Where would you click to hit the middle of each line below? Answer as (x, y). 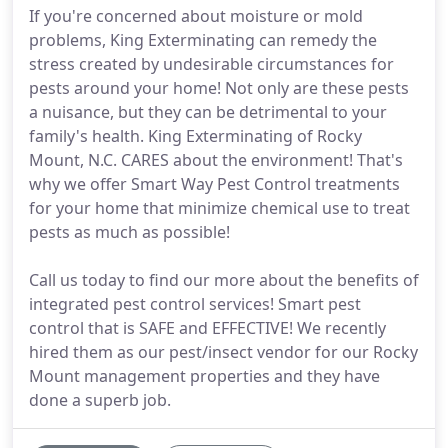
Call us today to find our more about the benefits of (224, 280)
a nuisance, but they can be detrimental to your (208, 112)
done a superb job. (100, 400)
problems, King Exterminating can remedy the (203, 40)
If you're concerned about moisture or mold (196, 16)
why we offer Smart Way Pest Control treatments (214, 184)
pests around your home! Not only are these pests (219, 88)
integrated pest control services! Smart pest (195, 304)
